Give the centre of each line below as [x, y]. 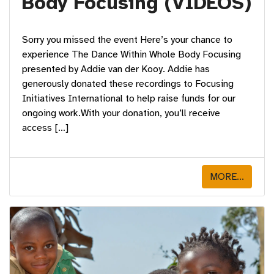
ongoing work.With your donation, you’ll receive [121, 113]
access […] [45, 128]
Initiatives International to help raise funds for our [129, 98]
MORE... [227, 176]
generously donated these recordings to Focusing [128, 83]
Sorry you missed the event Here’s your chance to [127, 39]
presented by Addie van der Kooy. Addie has [116, 69]
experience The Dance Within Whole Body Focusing [131, 54]
